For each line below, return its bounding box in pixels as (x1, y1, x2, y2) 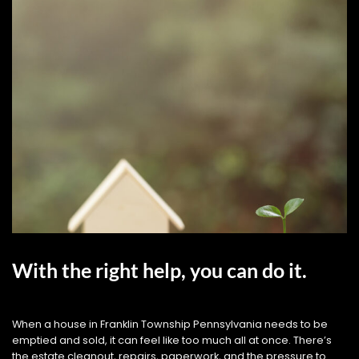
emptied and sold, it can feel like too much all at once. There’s (12, 333, 332, 348)
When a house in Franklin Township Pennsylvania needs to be (12, 317, 328, 332)
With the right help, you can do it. (12, 257, 307, 282)
